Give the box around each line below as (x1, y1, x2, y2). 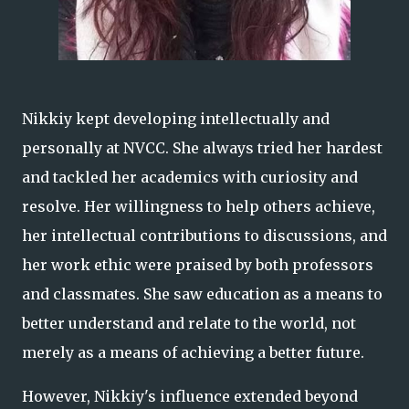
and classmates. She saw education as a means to (22, 285, 383, 303)
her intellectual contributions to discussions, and (22, 226, 387, 245)
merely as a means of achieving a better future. (22, 343, 364, 362)
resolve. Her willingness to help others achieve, (22, 197, 375, 215)
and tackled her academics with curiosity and (22, 168, 358, 186)
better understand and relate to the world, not (22, 314, 356, 332)
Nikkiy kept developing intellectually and (22, 110, 330, 128)
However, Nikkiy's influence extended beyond (22, 387, 358, 405)
